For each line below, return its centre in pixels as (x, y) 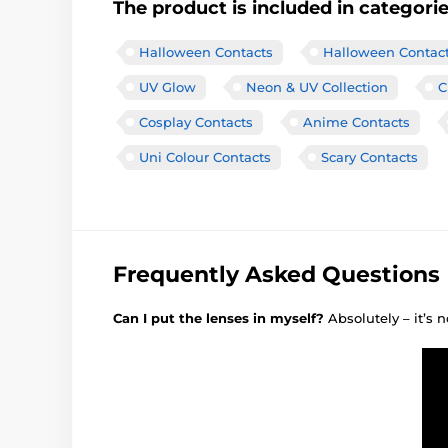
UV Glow (167, 86)
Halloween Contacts (206, 51)
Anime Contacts (356, 121)
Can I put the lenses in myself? (220, 317)
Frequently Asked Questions (276, 274)
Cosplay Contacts (196, 121)
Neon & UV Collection (317, 86)
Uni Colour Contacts (205, 156)
